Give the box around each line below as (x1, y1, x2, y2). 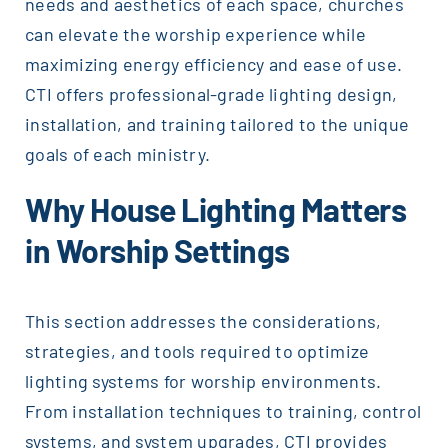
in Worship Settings (24, 231, 290, 269)
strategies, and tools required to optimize (24, 340, 370, 363)
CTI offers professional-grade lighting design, (24, 83, 398, 105)
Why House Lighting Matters (24, 190, 407, 228)
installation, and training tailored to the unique (24, 113, 410, 135)
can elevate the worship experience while (24, 23, 366, 45)
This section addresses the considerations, (24, 310, 382, 333)
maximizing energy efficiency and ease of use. (24, 53, 403, 75)
